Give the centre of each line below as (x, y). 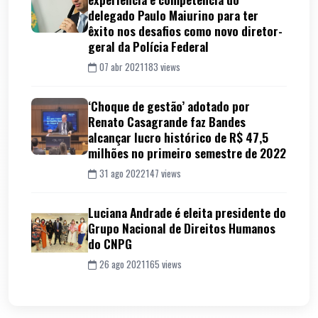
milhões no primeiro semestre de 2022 (187, 152)
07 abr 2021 (122, 66)
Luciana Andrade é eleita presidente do (187, 212)
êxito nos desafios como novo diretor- (185, 30)
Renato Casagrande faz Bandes (167, 121)
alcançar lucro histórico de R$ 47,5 (178, 137)
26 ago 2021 (122, 264)
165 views (164, 264)
